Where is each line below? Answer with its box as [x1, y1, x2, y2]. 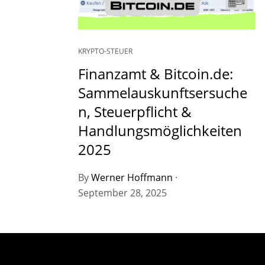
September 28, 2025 [77, 186, 167, 200]
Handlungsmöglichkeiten [77, 121, 242, 141]
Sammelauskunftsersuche [77, 83, 247, 103]
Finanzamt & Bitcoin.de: [77, 64, 233, 84]
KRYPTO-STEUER [77, 46, 132, 57]
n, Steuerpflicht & [77, 102, 192, 122]
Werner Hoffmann [91, 171, 173, 185]
